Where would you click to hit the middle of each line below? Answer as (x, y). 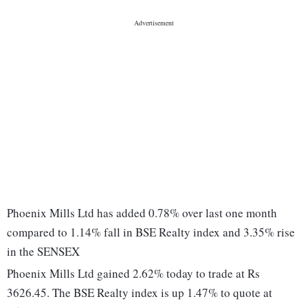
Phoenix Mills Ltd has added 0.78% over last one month (142, 213)
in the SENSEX (43, 252)
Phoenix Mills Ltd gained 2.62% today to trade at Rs (133, 274)
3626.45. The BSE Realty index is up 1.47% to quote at (140, 293)
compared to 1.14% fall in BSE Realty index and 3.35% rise (151, 232)
